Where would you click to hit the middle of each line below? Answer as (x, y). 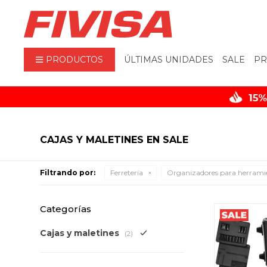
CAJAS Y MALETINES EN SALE (114, 140)
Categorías (66, 209)
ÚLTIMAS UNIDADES (169, 60)
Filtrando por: (68, 173)
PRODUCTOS (75, 60)
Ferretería (127, 173)
